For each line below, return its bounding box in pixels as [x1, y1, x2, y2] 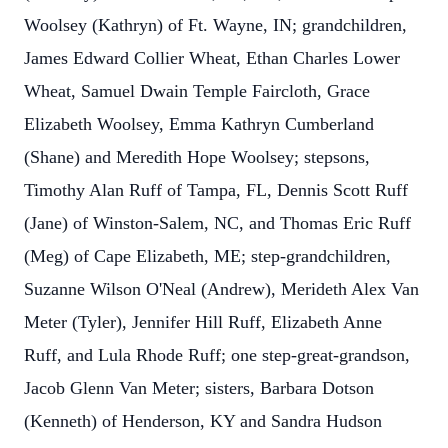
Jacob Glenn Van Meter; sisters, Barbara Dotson [24, 378, 374, 398]
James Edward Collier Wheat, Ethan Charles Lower [24, 48, 400, 68]
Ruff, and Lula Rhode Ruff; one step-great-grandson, [24, 345, 410, 365]
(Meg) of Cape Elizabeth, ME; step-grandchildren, [24, 246, 391, 266]
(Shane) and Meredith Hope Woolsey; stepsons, [24, 147, 370, 167]
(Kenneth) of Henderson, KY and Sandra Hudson [24, 411, 382, 431]
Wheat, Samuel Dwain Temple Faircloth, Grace [24, 81, 370, 101]
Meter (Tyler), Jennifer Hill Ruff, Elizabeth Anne [24, 312, 382, 332]
